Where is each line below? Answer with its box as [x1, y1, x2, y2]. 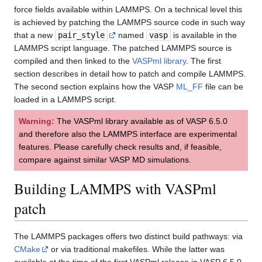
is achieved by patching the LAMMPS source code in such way [14, 18, 245, 27]
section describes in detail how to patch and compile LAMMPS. [14, 69, 246, 79]
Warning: [19, 116, 54, 126]
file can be [203, 82, 243, 92]
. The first [186, 56, 221, 66]
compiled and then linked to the [14, 56, 132, 66]
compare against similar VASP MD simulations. [19, 155, 191, 165]
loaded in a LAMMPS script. [14, 95, 116, 105]
